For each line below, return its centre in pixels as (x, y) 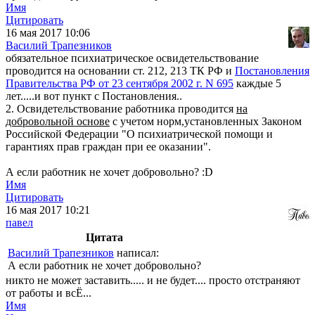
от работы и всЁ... (49, 293)
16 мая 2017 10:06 (48, 33)
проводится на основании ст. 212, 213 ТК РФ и (120, 71)
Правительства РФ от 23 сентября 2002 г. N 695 (120, 84)
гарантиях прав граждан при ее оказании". (108, 147)
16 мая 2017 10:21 (48, 210)
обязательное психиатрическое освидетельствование (132, 58)
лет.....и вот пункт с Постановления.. (94, 96)
